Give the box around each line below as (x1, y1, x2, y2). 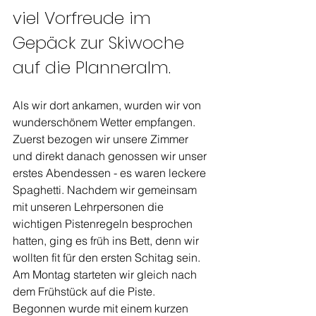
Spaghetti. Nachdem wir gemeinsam (13, 183, 200, 197)
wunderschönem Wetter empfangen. (13, 115, 198, 129)
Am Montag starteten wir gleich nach (13, 267, 200, 281)
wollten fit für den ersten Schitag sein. (13, 250, 203, 265)
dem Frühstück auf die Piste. (13, 284, 158, 298)
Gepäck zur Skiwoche (13, 31, 189, 54)
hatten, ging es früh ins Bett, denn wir (13, 233, 202, 248)
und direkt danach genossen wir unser (13, 149, 209, 163)
